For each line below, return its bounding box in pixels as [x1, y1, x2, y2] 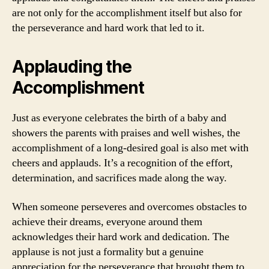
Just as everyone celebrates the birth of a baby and [12, 111, 226, 125]
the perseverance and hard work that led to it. [12, 21, 205, 35]
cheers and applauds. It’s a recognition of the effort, [12, 156, 233, 170]
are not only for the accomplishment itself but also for [12, 6, 242, 20]
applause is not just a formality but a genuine [12, 244, 204, 259]
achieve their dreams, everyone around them [12, 214, 202, 229]
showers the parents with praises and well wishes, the [12, 126, 240, 140]
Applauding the [12, 56, 131, 77]
